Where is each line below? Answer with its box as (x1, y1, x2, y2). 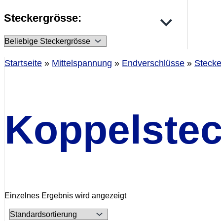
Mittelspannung (52, 58, 112, 69)
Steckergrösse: (4, 11, 81, 24)
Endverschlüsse (122, 58, 184, 69)
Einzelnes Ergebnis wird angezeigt (4, 191, 126, 200)
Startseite (4, 58, 42, 69)
